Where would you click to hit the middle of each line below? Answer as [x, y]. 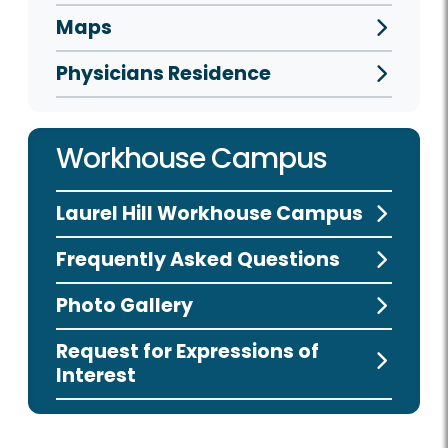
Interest [96, 376]
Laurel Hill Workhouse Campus [209, 214]
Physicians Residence [163, 74]
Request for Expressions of [187, 352]
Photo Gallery [124, 306]
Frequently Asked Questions [198, 260]
